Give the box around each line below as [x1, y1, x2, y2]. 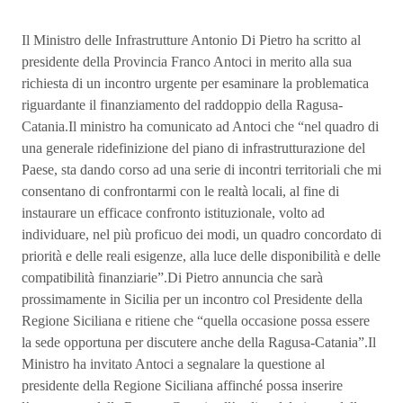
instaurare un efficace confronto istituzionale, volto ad [22, 205, 325, 220]
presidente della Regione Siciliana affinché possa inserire [22, 378, 343, 393]
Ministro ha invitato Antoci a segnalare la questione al [22, 356, 325, 372]
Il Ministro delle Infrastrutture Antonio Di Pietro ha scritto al [22, 32, 361, 48]
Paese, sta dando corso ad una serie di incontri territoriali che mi [22, 162, 381, 177]
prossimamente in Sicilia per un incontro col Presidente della [22, 291, 363, 307]
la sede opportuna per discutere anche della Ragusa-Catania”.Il [22, 335, 376, 350]
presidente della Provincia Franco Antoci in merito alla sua [22, 54, 352, 69]
